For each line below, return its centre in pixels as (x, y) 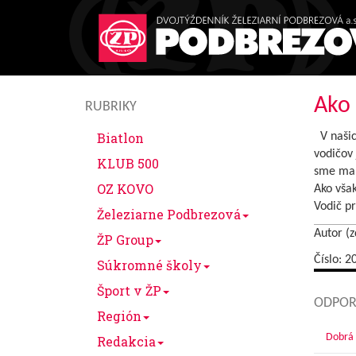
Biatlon (120, 138)
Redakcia (126, 341)
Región (119, 316)
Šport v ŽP (129, 290)
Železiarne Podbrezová (169, 214)
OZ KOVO (125, 189)
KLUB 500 (128, 163)
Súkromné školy (149, 265)
